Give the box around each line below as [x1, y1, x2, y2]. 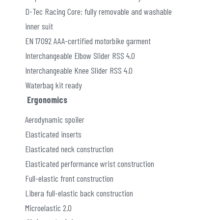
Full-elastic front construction [25, 172, 113, 184]
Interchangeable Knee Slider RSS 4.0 [25, 64, 133, 76]
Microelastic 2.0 [25, 202, 72, 213]
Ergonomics [27, 94, 67, 105]
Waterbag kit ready [25, 79, 82, 90]
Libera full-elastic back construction [25, 187, 133, 198]
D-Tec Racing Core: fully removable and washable [25, 5, 172, 17]
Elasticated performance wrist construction [25, 158, 154, 169]
